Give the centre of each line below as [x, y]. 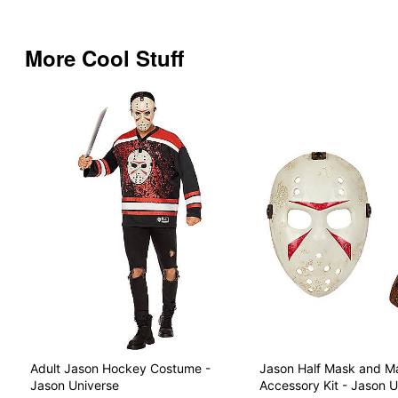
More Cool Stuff [104, 57]
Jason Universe [75, 386]
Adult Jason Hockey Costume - [120, 369]
